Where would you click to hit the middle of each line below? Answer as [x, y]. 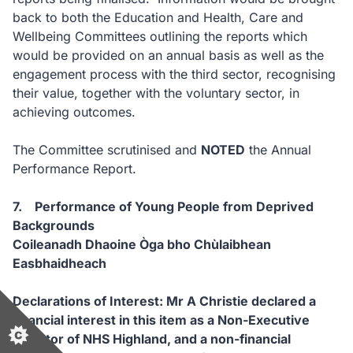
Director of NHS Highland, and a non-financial [152, 339]
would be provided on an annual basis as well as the [168, 55]
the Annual [278, 150]
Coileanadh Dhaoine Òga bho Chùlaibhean [142, 244]
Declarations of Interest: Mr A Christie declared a [164, 301]
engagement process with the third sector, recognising [174, 74]
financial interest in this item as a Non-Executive [161, 320]
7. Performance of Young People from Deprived [163, 206]
